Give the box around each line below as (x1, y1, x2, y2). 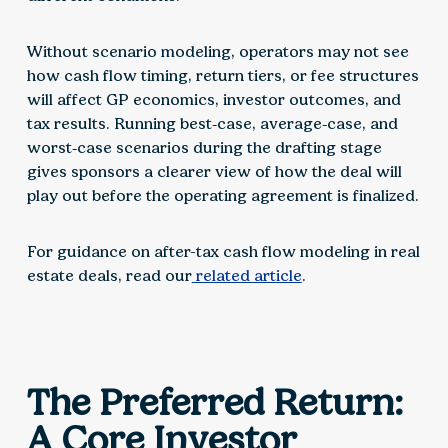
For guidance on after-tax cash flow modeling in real (26, 242, 420, 262)
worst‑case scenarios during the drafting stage (26, 138, 382, 158)
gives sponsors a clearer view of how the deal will (26, 162, 402, 182)
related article (191, 266, 302, 286)
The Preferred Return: (26, 380, 403, 425)
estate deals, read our (26, 266, 192, 286)
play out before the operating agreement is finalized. (26, 186, 419, 206)
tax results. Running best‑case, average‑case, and (26, 114, 398, 134)
